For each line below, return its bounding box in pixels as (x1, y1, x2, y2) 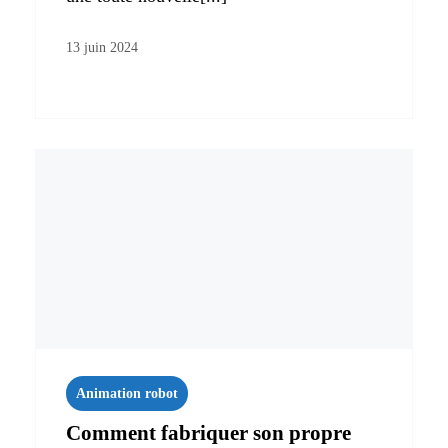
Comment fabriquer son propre (66, 420, 351, 445)
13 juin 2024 (66, 39, 138, 55)
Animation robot (76, 385, 178, 401)
